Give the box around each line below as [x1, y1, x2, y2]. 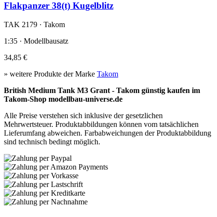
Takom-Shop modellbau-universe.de [4, 94, 123, 103]
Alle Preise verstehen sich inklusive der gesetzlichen [4, 111, 163, 120]
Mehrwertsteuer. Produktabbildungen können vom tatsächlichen [4, 120, 199, 128]
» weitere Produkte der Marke [4, 69, 97, 78]
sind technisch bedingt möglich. [4, 137, 100, 146]
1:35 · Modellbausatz [4, 36, 68, 45]
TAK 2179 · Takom [4, 20, 65, 29]
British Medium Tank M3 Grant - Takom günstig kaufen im [4, 86, 200, 94]
